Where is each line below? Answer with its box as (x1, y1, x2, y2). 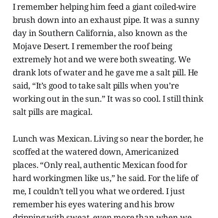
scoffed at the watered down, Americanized (12, 146, 179, 158)
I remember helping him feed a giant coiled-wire (12, 1, 196, 13)
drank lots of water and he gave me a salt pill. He (12, 67, 199, 78)
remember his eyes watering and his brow (12, 199, 175, 210)
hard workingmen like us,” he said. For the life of (12, 172, 199, 184)
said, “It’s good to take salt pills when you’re (12, 80, 179, 91)
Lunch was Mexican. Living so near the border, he (12, 133, 203, 145)
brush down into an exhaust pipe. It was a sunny (12, 14, 200, 26)
